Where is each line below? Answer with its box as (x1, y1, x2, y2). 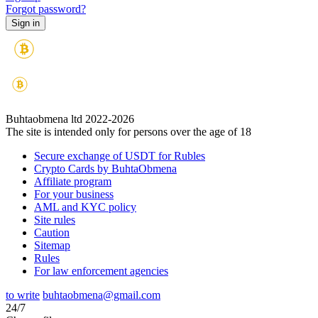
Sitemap (34, 238, 70, 251)
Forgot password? (6, 2, 86, 15)
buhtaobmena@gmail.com (43, 288, 160, 301)
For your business (34, 187, 114, 200)
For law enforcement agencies (34, 264, 168, 277)
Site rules (34, 213, 75, 226)
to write (6, 288, 40, 301)
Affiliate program (34, 175, 111, 187)
